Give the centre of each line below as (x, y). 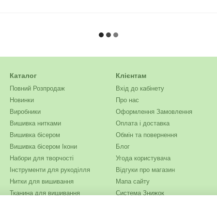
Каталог (23, 76)
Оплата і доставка (143, 123)
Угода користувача (143, 158)
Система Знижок (140, 193)
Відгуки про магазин (145, 170)
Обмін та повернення (147, 135)
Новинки (22, 100)
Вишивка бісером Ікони (43, 147)
